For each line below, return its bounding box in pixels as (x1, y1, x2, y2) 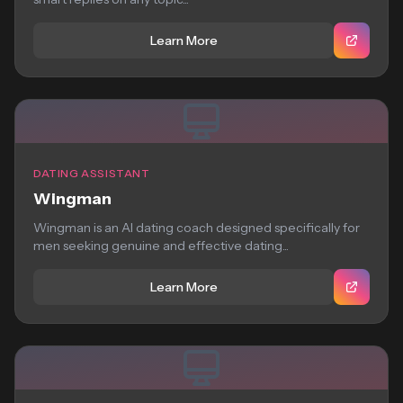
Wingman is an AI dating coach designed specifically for (33, 219, 360, 236)
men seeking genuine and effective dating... (33, 237, 289, 254)
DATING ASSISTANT (33, 166, 150, 180)
